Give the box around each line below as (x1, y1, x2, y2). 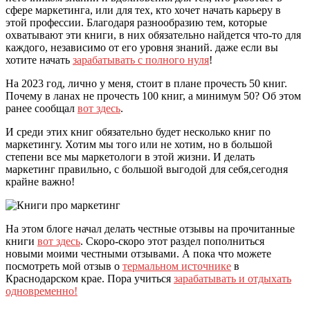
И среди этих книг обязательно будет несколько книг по (6, 126, 271, 138)
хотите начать (6, 54, 73, 66)
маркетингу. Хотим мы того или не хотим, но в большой (6, 138, 273, 151)
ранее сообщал (6, 102, 77, 115)
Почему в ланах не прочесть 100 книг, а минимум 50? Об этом (6, 90, 301, 102)
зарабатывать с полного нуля (73, 54, 209, 66)
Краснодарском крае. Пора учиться (6, 273, 174, 285)
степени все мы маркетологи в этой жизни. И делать (6, 151, 255, 163)
